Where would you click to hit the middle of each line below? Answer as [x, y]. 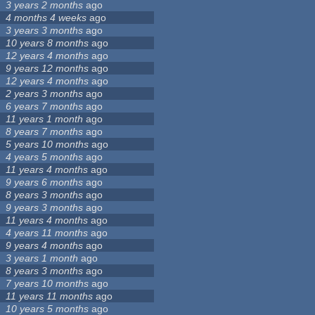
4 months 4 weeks [46, 18]
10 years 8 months [47, 43]
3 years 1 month [42, 258]
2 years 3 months [45, 94]
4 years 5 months [45, 157]
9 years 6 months [45, 182]
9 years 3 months [45, 208]
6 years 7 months [45, 107]
